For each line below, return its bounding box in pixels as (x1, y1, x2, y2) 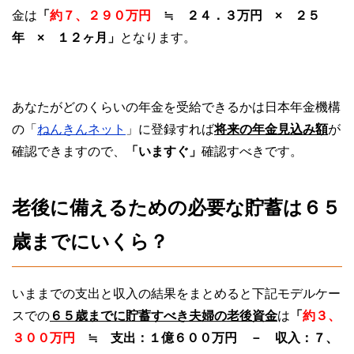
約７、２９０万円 (50, 8, 151, 22)
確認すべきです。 (201, 144, 303, 158)
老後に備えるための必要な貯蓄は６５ (12, 196, 341, 218)
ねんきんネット (37, 122, 126, 136)
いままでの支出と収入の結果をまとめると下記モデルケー (12, 286, 341, 300)
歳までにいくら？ (12, 230, 168, 252)
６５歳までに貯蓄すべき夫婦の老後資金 (50, 308, 277, 322)
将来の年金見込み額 (214, 122, 328, 136)
